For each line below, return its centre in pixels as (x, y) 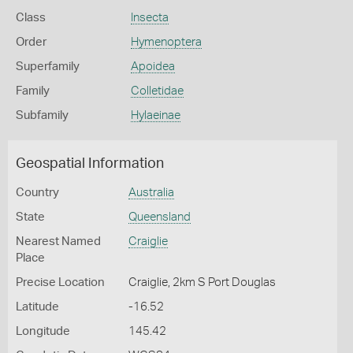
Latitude (37, 307)
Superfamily (48, 67)
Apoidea (152, 67)
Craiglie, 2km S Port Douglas (202, 282)
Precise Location (60, 282)
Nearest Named (58, 242)
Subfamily (42, 115)
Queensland (159, 217)
